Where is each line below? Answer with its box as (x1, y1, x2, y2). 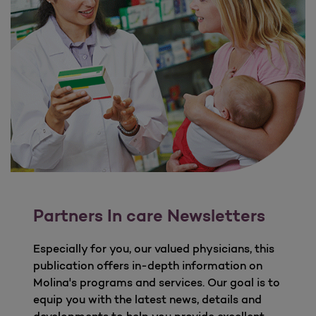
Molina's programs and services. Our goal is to (33, 275, 280, 290)
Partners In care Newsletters (33, 205, 265, 226)
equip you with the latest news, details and (33, 292, 262, 307)
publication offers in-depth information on (33, 258, 262, 273)
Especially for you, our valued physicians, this (33, 241, 274, 256)
